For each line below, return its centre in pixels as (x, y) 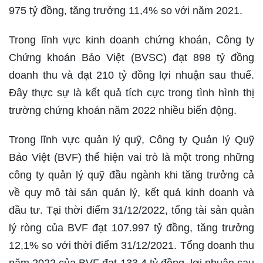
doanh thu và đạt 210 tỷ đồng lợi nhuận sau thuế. (131, 75)
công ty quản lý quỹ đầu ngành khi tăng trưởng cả (131, 175)
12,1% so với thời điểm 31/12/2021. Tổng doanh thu (131, 246)
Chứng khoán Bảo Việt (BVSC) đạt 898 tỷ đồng (131, 58)
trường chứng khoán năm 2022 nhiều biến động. (123, 111)
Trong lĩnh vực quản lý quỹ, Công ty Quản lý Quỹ (131, 140)
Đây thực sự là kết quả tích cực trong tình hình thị (131, 93)
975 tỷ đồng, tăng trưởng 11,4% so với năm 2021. (126, 11)
